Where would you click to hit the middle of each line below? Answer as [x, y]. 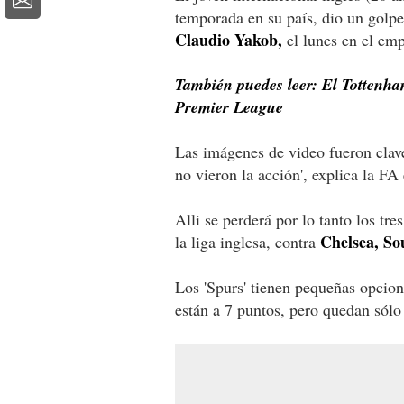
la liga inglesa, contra [248, 241]
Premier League [229, 106]
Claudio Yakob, [229, 39]
